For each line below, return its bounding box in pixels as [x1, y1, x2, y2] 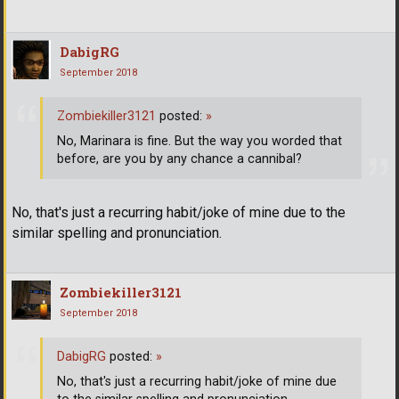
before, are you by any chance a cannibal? [57, 151, 302, 167]
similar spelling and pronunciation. [12, 224, 222, 242]
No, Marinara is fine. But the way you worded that [57, 133, 342, 149]
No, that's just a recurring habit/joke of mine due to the [12, 204, 346, 222]
